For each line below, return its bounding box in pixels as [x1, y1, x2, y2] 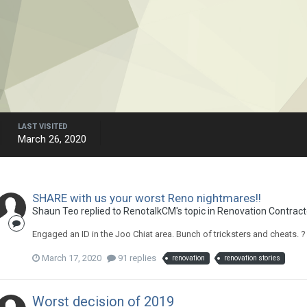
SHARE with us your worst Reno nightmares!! [32, 191, 261, 205]
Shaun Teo [32, 205, 79, 217]
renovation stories [223, 254, 280, 262]
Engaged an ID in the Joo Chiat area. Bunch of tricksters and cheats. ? [32, 228, 306, 239]
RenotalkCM [123, 205, 176, 217]
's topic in [175, 205, 217, 217]
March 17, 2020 [41, 252, 101, 263]
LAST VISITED [17, 121, 68, 131]
